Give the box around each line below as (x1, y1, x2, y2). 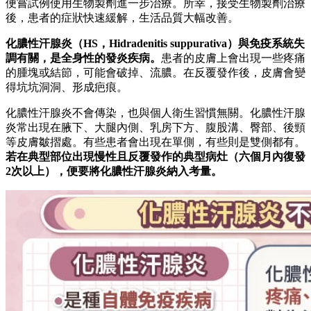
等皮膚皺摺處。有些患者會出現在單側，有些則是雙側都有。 (6, 135, 305, 148)
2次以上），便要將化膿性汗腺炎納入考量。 (6, 165, 222, 177)
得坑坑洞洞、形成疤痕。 (6, 81, 128, 93)
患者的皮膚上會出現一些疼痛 (161, 51, 305, 64)
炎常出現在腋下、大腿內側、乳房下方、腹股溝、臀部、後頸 (6, 121, 305, 133)
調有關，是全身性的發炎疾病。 (6, 51, 161, 64)
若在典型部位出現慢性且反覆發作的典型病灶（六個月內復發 (6, 150, 305, 162)
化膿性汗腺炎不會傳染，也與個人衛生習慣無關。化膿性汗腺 (6, 106, 305, 119)
